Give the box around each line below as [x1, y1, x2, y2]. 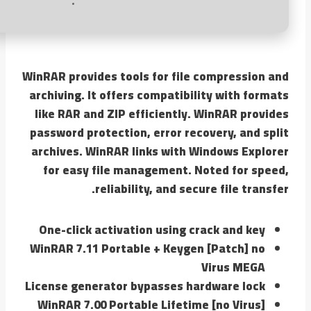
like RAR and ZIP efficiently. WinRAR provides [35, 102, 289, 125]
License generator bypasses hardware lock [25, 274, 265, 297]
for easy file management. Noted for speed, [43, 158, 289, 181]
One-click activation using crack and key [39, 218, 265, 241]
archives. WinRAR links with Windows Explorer [31, 140, 289, 162]
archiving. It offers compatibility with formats [29, 83, 289, 106]
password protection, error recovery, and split [30, 121, 289, 144]
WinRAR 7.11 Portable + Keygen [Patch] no [30, 237, 265, 260]
